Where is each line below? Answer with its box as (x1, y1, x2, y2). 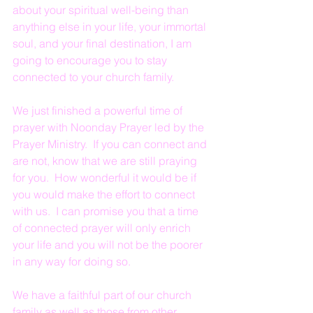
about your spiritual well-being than (13, 3, 191, 17)
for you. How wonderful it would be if (13, 170, 199, 184)
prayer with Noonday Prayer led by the (13, 120, 207, 134)
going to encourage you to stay (13, 53, 170, 67)
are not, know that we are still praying (13, 154, 200, 168)
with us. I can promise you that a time (13, 204, 201, 218)
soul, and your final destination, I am (13, 36, 194, 50)
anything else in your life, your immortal (13, 20, 209, 34)
